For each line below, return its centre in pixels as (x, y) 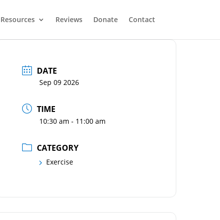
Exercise (60, 162)
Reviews (69, 19)
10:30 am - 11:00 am (73, 121)
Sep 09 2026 (59, 82)
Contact (142, 19)
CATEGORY (58, 148)
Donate (106, 19)
